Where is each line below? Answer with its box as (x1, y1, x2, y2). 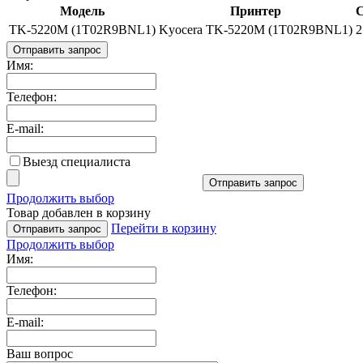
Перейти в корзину (111, 220, 216, 235)
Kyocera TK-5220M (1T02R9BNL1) (159, 22, 352, 36)
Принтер (230, 3, 281, 18)
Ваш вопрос (6, 346, 73, 361)
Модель (60, 3, 105, 18)
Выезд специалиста (23, 154, 130, 169)
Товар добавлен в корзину (6, 205, 151, 220)
